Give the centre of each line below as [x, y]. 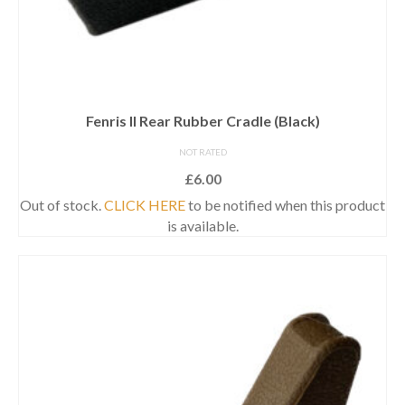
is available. [202, 225]
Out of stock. [62, 204]
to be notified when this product [285, 204]
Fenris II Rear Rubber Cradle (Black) [202, 120]
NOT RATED [202, 151]
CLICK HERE [145, 204]
